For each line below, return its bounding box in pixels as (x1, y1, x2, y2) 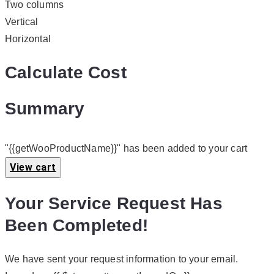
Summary (5, 99, 85, 119)
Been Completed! (5, 215, 148, 235)
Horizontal (5, 33, 51, 44)
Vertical (5, 16, 39, 27)
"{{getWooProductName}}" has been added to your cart (5, 143, 248, 154)
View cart (10, 161, 56, 174)
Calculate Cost (5, 62, 127, 82)
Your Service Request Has (5, 193, 223, 213)
